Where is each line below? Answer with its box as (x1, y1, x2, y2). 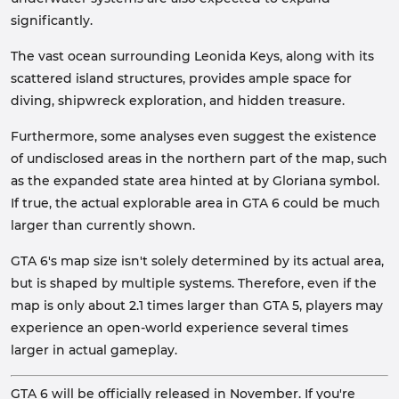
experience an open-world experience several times (11, 320, 348, 336)
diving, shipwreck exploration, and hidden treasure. (11, 93, 345, 109)
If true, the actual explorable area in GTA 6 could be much (11, 195, 380, 211)
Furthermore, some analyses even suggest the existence (11, 128, 377, 144)
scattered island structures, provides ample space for (11, 70, 352, 86)
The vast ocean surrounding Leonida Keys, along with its (11, 48, 374, 64)
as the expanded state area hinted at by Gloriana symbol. (11, 173, 379, 189)
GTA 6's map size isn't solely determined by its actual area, (11, 253, 384, 269)
